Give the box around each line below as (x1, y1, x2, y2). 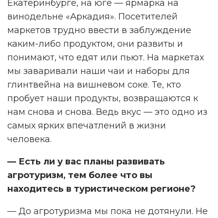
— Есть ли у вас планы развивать (7, 156, 165, 167)
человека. (7, 134, 52, 145)
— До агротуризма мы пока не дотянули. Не (7, 206, 208, 217)
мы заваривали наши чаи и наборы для (7, 66, 190, 77)
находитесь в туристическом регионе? (7, 183, 196, 195)
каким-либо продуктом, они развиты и (7, 38, 183, 50)
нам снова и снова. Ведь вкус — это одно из (7, 107, 207, 118)
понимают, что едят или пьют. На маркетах (7, 52, 204, 63)
